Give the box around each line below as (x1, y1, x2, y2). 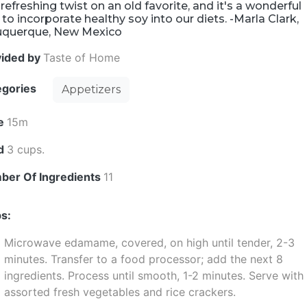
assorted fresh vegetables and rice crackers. (4, 285, 236, 299)
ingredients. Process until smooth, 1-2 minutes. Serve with (4, 269, 304, 282)
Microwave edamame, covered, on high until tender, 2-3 (4, 236, 295, 249)
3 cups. (7, 143, 45, 156)
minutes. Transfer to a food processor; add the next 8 (4, 252, 284, 266)
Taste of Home (43, 51, 121, 64)
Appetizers (62, 83, 121, 96)
